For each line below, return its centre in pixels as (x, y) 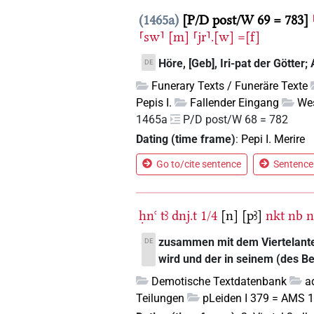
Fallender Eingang (235, 103)
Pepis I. (154, 103)
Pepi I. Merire (273, 139)
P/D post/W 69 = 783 (246, 20)
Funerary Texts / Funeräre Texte (230, 86)
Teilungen (161, 298)
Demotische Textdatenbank (219, 281)
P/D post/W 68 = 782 (236, 120)
